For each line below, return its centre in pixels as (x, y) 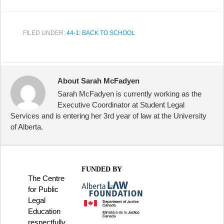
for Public (43, 189)
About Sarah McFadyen (98, 81)
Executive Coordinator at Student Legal (121, 105)
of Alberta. (27, 127)
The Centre (46, 178)
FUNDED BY (101, 169)
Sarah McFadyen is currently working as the (129, 94)
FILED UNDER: (45, 33)
